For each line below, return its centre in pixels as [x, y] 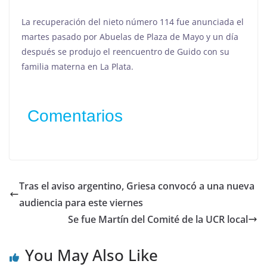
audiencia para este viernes [81, 203]
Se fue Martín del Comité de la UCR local [158, 219]
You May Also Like [91, 255]
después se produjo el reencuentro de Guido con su [125, 52]
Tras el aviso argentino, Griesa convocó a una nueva [137, 186]
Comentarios [75, 116]
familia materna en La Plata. [77, 66]
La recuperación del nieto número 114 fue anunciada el [133, 22]
